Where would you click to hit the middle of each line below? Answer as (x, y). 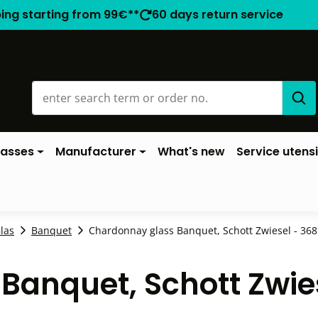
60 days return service (217, 15)
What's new (191, 152)
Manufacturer (96, 152)
